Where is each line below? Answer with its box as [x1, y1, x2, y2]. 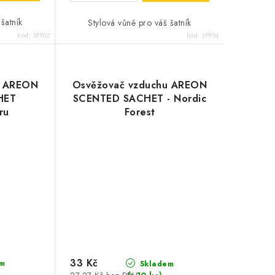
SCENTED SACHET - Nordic [72, 91, 207, 106]
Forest [124, 105, 155, 120]
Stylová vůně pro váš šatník [88, 17, 192, 29]
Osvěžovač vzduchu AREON [72, 78, 207, 93]
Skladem [137, 258, 174, 269]
